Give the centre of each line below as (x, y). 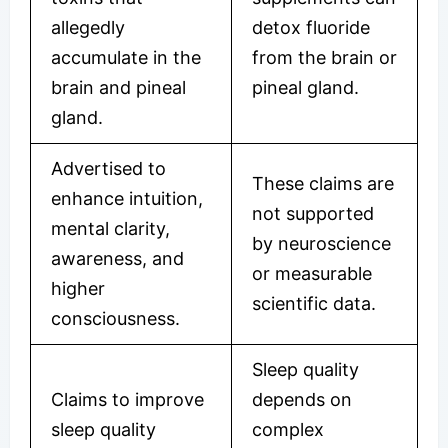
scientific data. (314, 303)
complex (288, 429)
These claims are (323, 183)
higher (78, 288)
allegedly (88, 27)
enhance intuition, (127, 198)
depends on (302, 399)
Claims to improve (127, 399)
